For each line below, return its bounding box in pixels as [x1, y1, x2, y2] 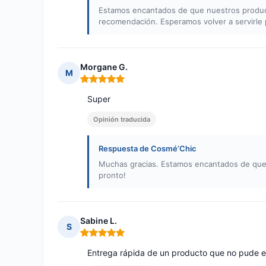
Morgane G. [80, 62, 128, 72]
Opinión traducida [93, 115, 150, 124]
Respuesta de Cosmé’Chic [99, 144, 197, 154]
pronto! [99, 170, 126, 180]
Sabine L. [80, 216, 117, 226]
